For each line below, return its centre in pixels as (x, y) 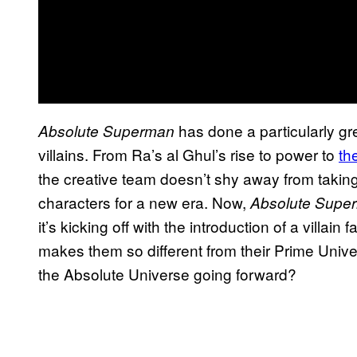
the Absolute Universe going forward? (167, 273)
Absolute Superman (106, 130)
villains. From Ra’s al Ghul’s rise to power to (188, 154)
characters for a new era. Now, (144, 202)
